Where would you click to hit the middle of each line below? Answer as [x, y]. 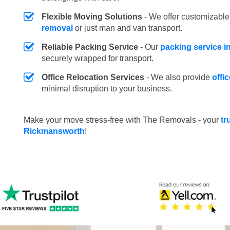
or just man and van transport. [128, 28]
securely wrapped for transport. [98, 59]
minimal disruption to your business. [107, 89]
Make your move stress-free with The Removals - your [122, 120]
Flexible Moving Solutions [92, 17]
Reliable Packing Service [90, 47]
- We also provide [178, 78]
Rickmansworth [54, 131]
